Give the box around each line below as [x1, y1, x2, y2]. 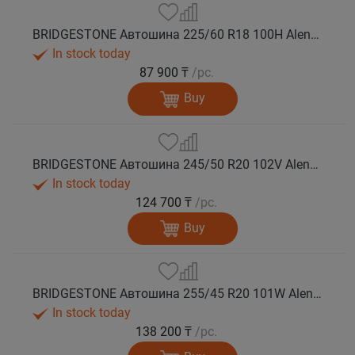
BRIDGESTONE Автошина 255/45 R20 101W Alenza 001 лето [313, 286, 323, 302]
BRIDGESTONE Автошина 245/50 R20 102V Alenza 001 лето [310, 156, 319, 172]
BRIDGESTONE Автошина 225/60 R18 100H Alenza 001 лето [311, 27, 320, 43]
